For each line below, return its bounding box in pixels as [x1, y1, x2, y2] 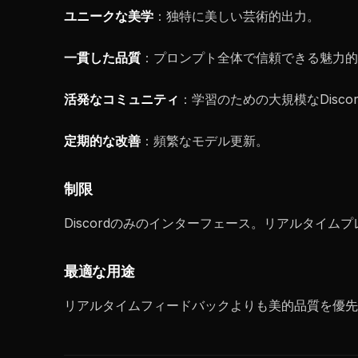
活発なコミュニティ [64, 91, 179, 107]
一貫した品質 [64, 50, 141, 66]
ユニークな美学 [64, 8, 153, 24]
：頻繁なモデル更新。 [141, 133, 268, 149]
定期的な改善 [64, 133, 141, 149]
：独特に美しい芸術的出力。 [153, 8, 320, 24]
